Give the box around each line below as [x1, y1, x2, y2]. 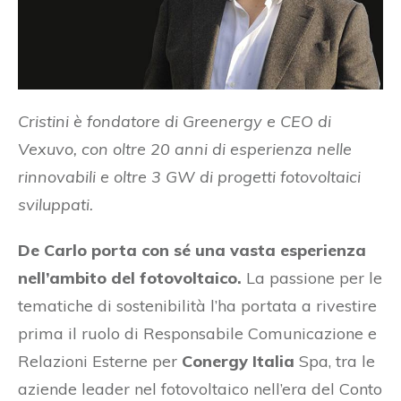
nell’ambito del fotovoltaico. [18, 267, 242, 288]
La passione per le [242, 267, 382, 288]
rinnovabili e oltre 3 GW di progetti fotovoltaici [18, 166, 361, 187]
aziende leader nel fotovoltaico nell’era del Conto [18, 378, 382, 399]
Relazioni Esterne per [18, 350, 182, 371]
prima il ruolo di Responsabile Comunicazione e [18, 322, 377, 344]
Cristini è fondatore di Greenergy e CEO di [18, 110, 331, 132]
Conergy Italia [182, 350, 294, 371]
